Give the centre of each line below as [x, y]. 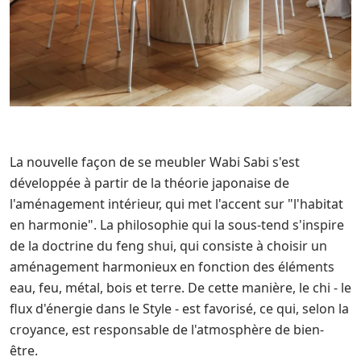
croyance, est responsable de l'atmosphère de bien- [167, 330]
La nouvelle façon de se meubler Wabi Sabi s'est [155, 162]
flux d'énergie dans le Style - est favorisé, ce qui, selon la [179, 309]
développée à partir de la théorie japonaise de [149, 183]
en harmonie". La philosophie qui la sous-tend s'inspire [177, 225]
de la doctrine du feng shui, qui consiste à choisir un [168, 246]
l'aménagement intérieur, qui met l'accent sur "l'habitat [176, 204]
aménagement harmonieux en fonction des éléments [172, 267]
